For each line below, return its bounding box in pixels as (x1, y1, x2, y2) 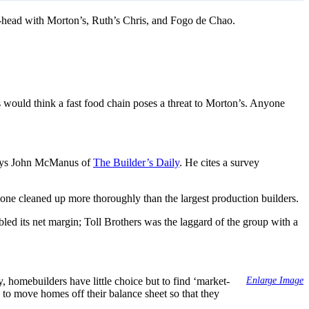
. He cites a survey (179, 157, 259, 169)
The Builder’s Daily (93, 157, 179, 169)
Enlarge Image (246, 275, 303, 286)
